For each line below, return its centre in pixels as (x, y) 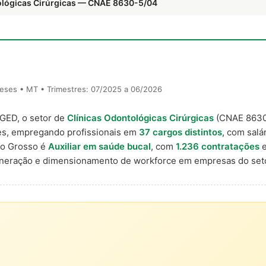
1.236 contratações (218, 146)
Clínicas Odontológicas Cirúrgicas (140, 118)
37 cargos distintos (180, 132)
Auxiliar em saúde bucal (99, 146)
